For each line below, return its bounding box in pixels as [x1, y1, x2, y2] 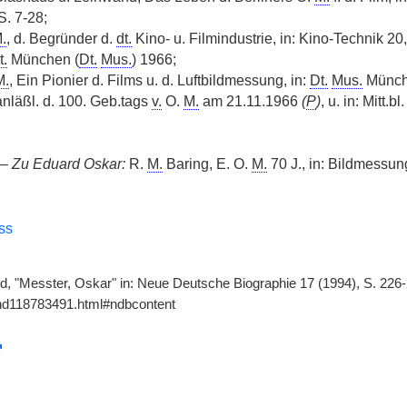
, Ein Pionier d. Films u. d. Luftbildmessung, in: [8, 73, 310, 88]
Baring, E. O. [162, 156, 252, 172]
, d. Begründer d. [5, 31, 116, 46]
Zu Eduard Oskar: [11, 156, 125, 172]
